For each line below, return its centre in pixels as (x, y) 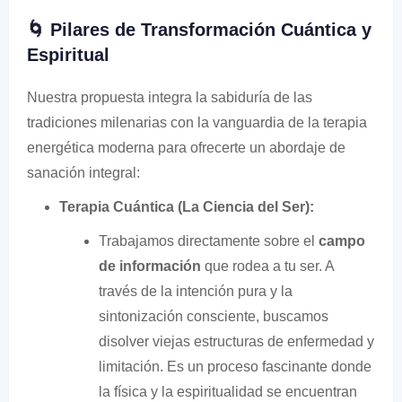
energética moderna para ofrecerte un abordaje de (186, 147)
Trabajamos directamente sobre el (209, 240)
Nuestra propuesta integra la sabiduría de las (170, 97)
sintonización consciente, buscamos (214, 316)
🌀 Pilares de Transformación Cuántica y (199, 29)
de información (150, 266)
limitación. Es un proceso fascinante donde (235, 366)
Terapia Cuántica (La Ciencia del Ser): (187, 206)
